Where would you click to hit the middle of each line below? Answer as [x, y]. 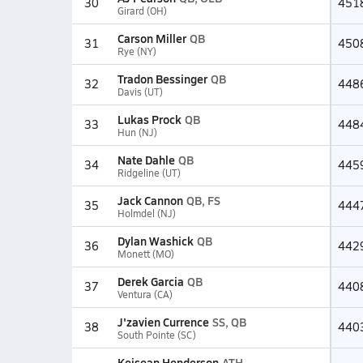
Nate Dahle [146, 160]
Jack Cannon [150, 200]
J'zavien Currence [163, 322]
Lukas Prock [149, 119]
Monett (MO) [145, 254]
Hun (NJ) [137, 132]
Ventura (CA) [145, 294]
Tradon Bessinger [162, 79]
